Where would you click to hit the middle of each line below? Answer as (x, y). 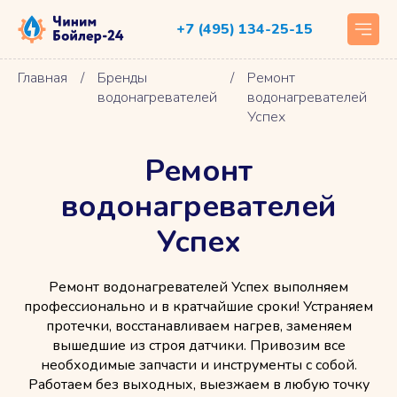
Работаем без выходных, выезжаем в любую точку (198, 385)
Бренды (122, 78)
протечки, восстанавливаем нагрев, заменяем (198, 326)
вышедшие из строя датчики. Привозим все (198, 346)
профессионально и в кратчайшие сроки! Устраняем (198, 307)
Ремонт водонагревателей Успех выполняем (198, 287)
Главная (43, 78)
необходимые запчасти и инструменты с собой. (198, 365)
